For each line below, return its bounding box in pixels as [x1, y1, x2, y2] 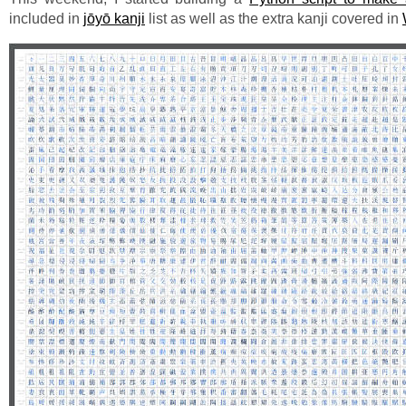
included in [9, 11, 83, 27]
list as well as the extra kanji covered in [145, 11, 402, 27]
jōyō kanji [83, 11, 145, 27]
